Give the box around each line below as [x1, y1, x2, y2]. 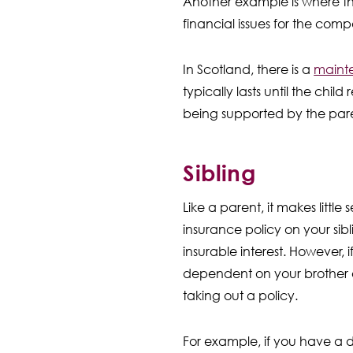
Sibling [183, 159, 256, 186]
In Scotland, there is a [183, 61, 314, 77]
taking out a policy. [183, 288, 299, 303]
